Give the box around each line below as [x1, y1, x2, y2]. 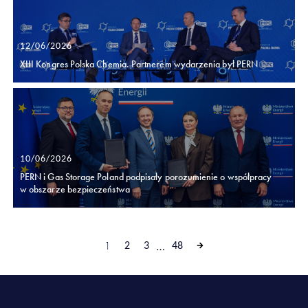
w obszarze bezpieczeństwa [20, 182, 130, 195]
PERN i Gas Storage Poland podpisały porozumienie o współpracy [20, 170, 272, 183]
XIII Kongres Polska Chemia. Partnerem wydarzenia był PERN [20, 57, 258, 70]
